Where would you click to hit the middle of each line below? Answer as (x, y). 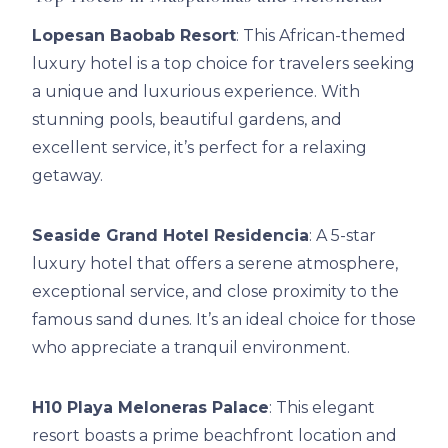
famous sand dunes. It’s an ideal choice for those (224, 320)
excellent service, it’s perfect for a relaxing (199, 148)
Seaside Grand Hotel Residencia (170, 236)
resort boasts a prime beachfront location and (214, 436)
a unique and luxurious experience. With (196, 92)
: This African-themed (321, 36)
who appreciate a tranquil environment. (191, 348)
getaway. (67, 176)
